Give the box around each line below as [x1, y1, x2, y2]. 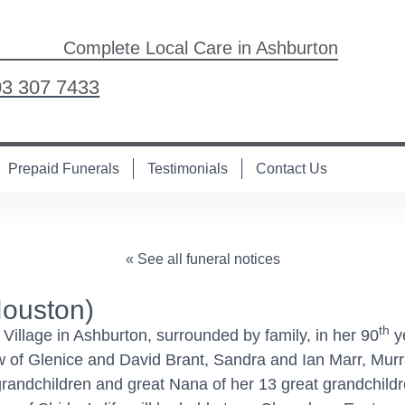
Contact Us [256, 160, 327, 176]
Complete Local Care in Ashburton [62, 38, 338, 59]
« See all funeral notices [125, 250, 280, 267]
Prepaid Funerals [8, 160, 119, 176]
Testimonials [147, 160, 228, 176]
